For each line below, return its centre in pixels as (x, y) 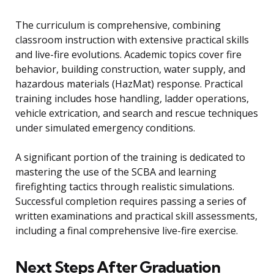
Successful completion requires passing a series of (131, 202)
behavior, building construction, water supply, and (130, 69)
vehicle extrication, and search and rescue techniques (137, 113)
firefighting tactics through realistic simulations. (125, 187)
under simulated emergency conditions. (105, 128)
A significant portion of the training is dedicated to (130, 157)
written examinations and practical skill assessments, (136, 216)
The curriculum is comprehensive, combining (118, 25)
